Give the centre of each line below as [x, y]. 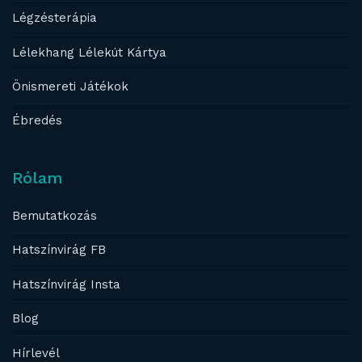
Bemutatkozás [55, 216]
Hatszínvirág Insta [66, 284]
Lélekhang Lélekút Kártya [89, 52]
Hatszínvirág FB [59, 250]
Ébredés [37, 121]
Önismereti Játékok [70, 86]
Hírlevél [36, 353]
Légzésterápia [55, 18]
